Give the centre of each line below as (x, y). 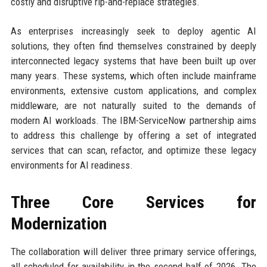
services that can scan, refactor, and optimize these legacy (133, 150)
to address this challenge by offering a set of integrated (133, 136)
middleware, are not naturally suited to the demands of (133, 106)
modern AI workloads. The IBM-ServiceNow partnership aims (133, 121)
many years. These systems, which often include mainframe (133, 76)
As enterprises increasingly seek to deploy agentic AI (133, 31)
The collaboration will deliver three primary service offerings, (133, 252)
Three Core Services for (133, 203)
